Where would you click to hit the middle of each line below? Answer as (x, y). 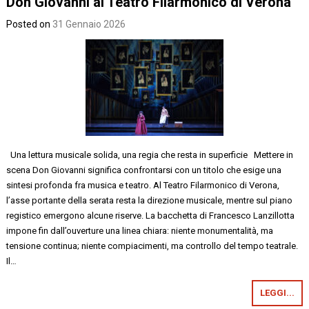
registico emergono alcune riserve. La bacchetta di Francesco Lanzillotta (151, 215)
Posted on (30, 24)
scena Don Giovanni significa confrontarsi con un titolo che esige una (144, 170)
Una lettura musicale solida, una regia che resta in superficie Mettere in (150, 154)
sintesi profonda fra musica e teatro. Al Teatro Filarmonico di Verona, (143, 185)
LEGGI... (277, 292)
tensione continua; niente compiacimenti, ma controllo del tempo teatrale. (152, 246)
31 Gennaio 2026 (89, 24)
